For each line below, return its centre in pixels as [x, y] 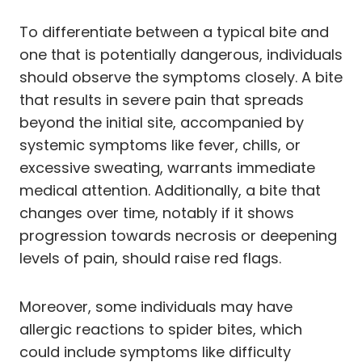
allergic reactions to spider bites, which [161, 329]
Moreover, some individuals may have [156, 306]
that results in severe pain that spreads [162, 99]
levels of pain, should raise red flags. [150, 258]
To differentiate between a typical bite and [174, 32]
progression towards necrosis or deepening [178, 235]
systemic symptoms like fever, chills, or [160, 145]
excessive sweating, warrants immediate [167, 167]
